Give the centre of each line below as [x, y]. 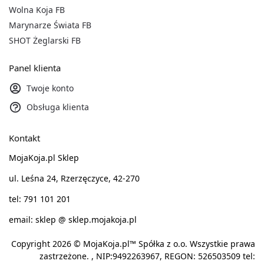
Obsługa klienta [58, 107]
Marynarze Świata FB [50, 25]
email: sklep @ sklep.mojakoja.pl [73, 220]
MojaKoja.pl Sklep [44, 158]
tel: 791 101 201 [40, 199]
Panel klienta [35, 68]
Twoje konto [50, 88]
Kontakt [24, 138]
